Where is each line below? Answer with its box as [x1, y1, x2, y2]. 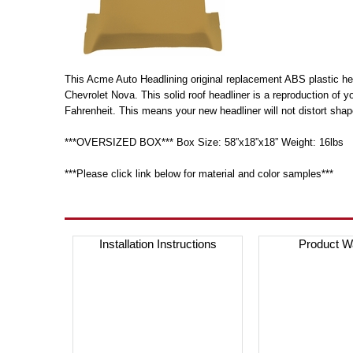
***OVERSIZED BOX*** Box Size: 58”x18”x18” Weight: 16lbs [65, 136, 344, 148]
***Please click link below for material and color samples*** [65, 168, 333, 180]
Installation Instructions [98, 237, 217, 251]
